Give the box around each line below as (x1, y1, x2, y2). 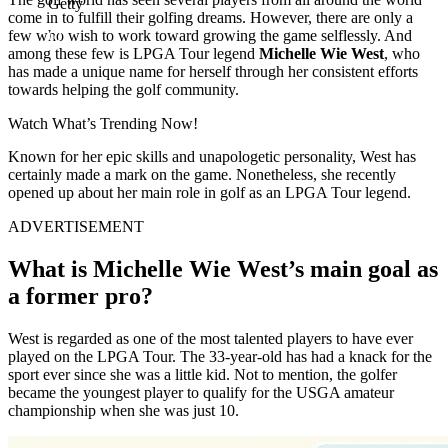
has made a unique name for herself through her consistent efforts (8, 62, 418, 80)
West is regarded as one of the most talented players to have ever (8, 329, 413, 347)
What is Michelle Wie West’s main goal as (8, 255, 438, 282)
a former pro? (8, 282, 153, 309)
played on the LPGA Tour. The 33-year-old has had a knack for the (8, 347, 432, 365)
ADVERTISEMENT (8, 217, 144, 235)
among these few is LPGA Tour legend (8, 44, 259, 62)
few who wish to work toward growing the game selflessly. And (8, 26, 412, 44)
